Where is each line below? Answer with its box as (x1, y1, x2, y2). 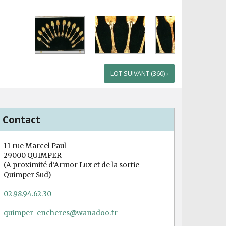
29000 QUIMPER (4, 150, 62, 160)
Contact (3, 113, 40, 126)
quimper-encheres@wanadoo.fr (4, 208, 118, 217)
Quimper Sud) (4, 169, 51, 179)
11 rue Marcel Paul (4, 141, 66, 150)
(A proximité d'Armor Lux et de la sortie (4, 160, 139, 169)
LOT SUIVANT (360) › (110, 69, 168, 78)
